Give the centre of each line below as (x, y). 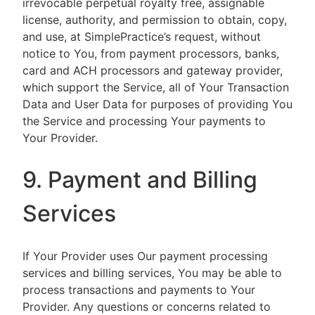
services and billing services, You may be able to (152, 273)
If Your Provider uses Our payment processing (145, 256)
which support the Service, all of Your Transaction (156, 87)
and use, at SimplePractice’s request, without (142, 37)
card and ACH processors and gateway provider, (153, 70)
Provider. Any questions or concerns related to (147, 307)
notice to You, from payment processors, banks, (151, 53)
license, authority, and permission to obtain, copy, (155, 20)
